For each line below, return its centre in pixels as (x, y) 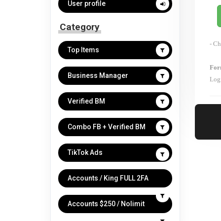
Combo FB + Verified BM (107, 127)
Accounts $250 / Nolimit (106, 203)
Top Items (83, 50)
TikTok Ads (85, 152)
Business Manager (98, 75)
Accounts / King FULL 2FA (108, 178)
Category (80, 27)
